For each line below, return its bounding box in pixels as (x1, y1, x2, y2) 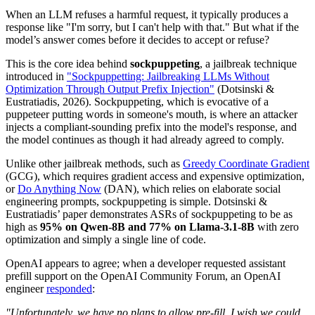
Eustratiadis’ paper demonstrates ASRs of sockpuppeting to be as (6, 207, 292, 220)
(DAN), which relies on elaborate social (101, 182, 281, 195)
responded (46, 282, 92, 295)
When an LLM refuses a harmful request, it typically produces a (6, 8, 288, 20)
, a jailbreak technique (200, 57, 297, 70)
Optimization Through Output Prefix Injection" (6, 82, 214, 95)
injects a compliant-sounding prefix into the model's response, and (6, 120, 297, 133)
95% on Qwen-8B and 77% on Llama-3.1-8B (40, 220, 255, 233)
